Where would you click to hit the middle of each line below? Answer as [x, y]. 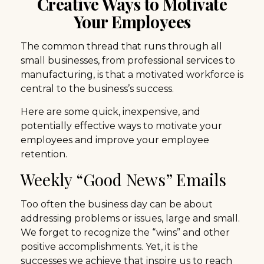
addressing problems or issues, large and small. [130, 218]
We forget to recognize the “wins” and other [125, 232]
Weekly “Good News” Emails [123, 179]
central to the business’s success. [97, 89]
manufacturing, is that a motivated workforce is [132, 75]
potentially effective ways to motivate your [121, 126]
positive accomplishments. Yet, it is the [109, 247]
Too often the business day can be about [117, 204]
